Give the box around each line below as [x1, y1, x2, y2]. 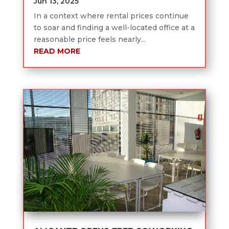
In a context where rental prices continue [33, 11, 189, 20]
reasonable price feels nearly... [33, 34, 146, 44]
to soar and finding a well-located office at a [33, 22, 195, 32]
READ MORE [33, 46, 80, 56]
